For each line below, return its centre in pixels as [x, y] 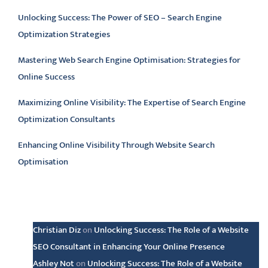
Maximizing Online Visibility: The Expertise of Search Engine [132, 103]
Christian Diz [57, 230]
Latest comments [79, 205]
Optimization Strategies [64, 34]
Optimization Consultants [66, 119]
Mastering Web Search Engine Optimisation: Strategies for [129, 60]
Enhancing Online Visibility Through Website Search [116, 145]
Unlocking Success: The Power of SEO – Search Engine [120, 18]
